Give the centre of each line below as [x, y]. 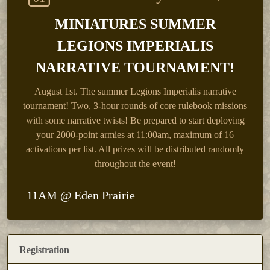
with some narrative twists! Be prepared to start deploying [135, 121]
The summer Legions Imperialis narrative [158, 92]
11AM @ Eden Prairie [81, 196]
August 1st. [57, 92]
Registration [44, 250]
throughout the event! [135, 164]
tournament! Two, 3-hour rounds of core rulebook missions [135, 106]
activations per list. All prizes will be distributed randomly [135, 149]
